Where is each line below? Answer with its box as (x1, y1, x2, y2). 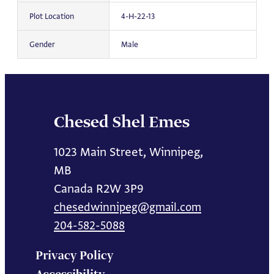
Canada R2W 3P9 (54, 180, 144, 196)
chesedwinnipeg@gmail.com (54, 199, 201, 215)
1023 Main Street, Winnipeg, (54, 143, 203, 160)
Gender (29, 39, 55, 50)
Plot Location (29, 11, 74, 22)
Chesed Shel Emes (54, 111, 190, 133)
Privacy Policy (35, 248, 114, 264)
